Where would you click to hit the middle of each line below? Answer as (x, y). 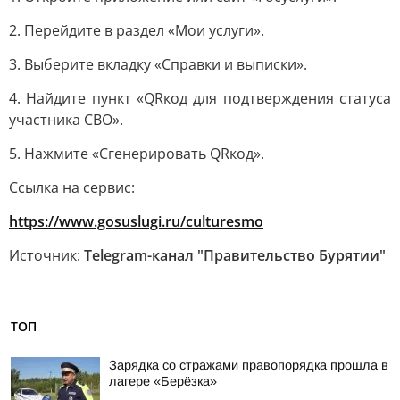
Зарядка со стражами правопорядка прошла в (249, 365)
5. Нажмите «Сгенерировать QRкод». (137, 154)
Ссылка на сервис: (72, 187)
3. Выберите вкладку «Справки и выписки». (158, 64)
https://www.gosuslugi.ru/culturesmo (136, 221)
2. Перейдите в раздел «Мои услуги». (137, 30)
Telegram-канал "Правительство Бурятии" (235, 255)
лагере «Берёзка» (163, 381)
